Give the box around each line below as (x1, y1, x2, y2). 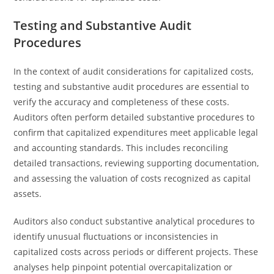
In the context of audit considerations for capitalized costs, (13, 65, 254, 77)
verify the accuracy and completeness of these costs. (13, 96, 230, 108)
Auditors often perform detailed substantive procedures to (13, 111, 255, 123)
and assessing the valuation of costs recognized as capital (13, 172, 251, 184)
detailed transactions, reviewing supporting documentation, (13, 157, 259, 169)
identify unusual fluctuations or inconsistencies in (13, 231, 219, 242)
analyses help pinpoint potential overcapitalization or (13, 261, 233, 273)
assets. (13, 188, 42, 199)
